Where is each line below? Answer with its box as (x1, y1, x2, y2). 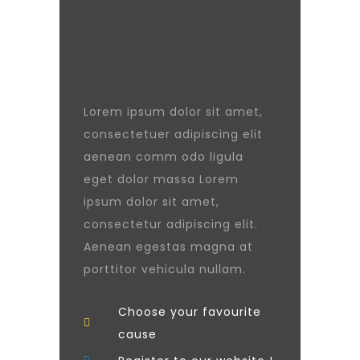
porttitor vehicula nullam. (84, 261, 246, 277)
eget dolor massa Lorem (84, 171, 239, 187)
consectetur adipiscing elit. (84, 216, 258, 232)
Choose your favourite (117, 304, 261, 320)
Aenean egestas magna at (84, 239, 253, 255)
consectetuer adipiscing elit (84, 126, 263, 142)
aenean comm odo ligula (84, 149, 243, 165)
